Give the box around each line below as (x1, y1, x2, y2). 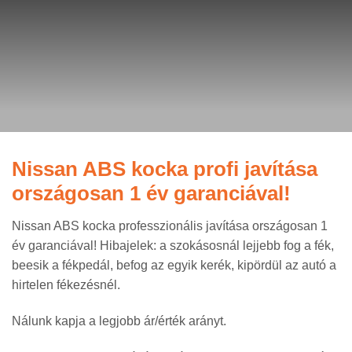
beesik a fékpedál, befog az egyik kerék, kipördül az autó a (12, 258, 336, 272)
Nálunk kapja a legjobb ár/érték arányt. (12, 313, 226, 328)
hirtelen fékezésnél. (12, 278, 120, 291)
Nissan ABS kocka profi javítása (12, 157, 317, 181)
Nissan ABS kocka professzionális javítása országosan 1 (12, 219, 328, 233)
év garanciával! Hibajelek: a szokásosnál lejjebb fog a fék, (12, 239, 334, 252)
